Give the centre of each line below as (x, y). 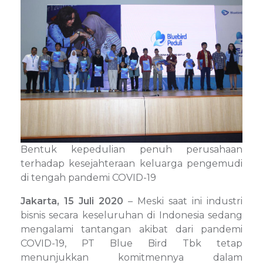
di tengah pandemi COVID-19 (88, 177)
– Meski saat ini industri (183, 201)
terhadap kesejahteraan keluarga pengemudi (131, 163)
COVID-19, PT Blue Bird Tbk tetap (131, 243)
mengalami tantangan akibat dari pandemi (131, 229)
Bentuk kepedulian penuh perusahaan (131, 149)
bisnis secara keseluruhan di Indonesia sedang (131, 215)
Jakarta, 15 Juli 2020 (72, 201)
